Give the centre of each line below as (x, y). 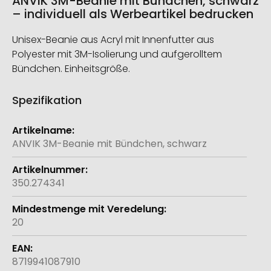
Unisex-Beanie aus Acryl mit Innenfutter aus (113, 40)
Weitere (31, 124)
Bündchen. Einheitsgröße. (71, 69)
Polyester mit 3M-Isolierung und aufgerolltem (117, 54)
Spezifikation (47, 100)
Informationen (46, 137)
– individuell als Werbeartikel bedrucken (133, 14)
